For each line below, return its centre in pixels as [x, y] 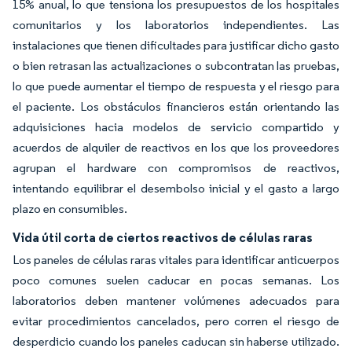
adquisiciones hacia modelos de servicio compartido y [176, 127]
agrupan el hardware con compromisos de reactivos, [176, 168]
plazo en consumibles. [70, 209]
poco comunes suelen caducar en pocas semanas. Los [176, 280]
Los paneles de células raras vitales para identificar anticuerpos [176, 260]
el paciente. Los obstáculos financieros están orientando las [176, 106]
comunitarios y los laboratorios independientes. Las [176, 25]
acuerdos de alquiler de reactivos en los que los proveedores [176, 147]
